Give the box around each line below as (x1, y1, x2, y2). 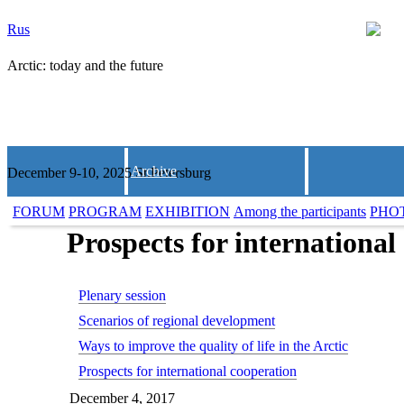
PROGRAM (69, 204, 142, 219)
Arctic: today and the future (7, 58, 163, 73)
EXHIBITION (145, 204, 230, 219)
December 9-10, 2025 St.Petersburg (7, 165, 211, 180)
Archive (131, 163, 177, 179)
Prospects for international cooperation (78, 363, 298, 379)
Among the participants (234, 204, 366, 219)
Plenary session (78, 287, 167, 303)
